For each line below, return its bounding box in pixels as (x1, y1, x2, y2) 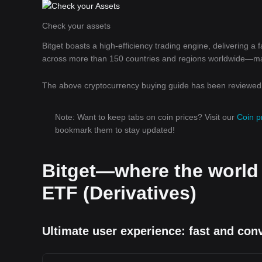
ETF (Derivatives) (42, 182, 196, 204)
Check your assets (42, 21, 111, 30)
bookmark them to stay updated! (55, 125, 175, 135)
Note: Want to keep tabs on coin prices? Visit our (55, 112, 237, 122)
